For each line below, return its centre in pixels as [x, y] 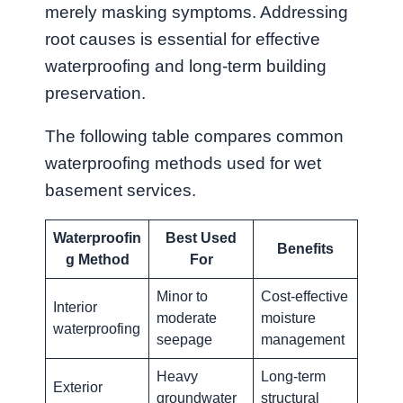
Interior [75, 307]
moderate [187, 318]
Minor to [182, 296]
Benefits [305, 248]
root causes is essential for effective [183, 40]
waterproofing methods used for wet [183, 163]
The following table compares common [194, 136]
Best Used [201, 237]
